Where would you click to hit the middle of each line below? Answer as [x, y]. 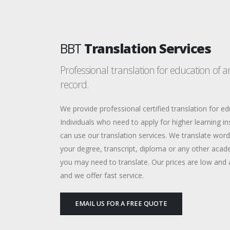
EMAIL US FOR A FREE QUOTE [121, 203]
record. [75, 84]
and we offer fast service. [102, 175]
